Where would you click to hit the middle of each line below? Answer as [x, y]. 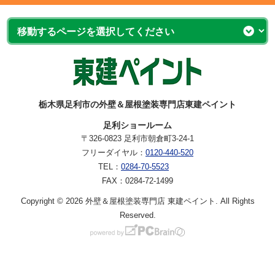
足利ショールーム [137, 125]
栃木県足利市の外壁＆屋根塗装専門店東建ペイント [137, 104]
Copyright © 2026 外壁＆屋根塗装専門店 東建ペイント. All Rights [137, 201]
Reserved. [137, 215]
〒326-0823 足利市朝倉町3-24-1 [137, 138]
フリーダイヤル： [114, 152]
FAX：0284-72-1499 [137, 180]
